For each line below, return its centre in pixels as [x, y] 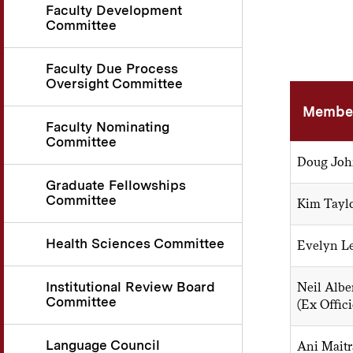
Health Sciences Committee [135, 244]
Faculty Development [114, 11]
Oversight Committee [114, 84]
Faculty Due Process [112, 69]
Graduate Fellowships [116, 186]
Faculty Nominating [108, 127]
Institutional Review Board [130, 287]
